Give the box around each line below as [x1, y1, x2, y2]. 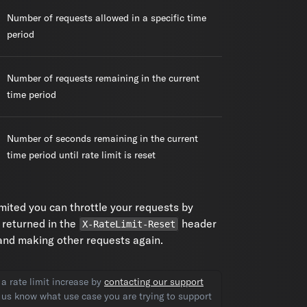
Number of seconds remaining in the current [7, 132, 198, 145]
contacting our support [104, 275, 204, 288]
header [179, 217, 217, 230]
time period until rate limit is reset [7, 149, 156, 161]
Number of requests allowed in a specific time [7, 12, 206, 24]
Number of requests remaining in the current [7, 72, 199, 84]
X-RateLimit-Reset [82, 219, 175, 230]
